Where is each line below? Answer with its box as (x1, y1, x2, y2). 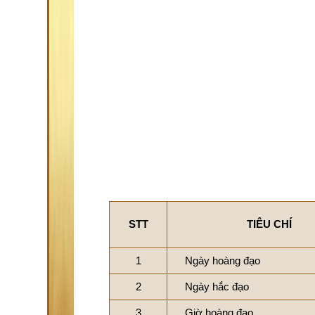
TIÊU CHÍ (247, 218, 292, 230)
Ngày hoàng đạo (185, 255, 260, 266)
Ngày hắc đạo (185, 281, 249, 292)
